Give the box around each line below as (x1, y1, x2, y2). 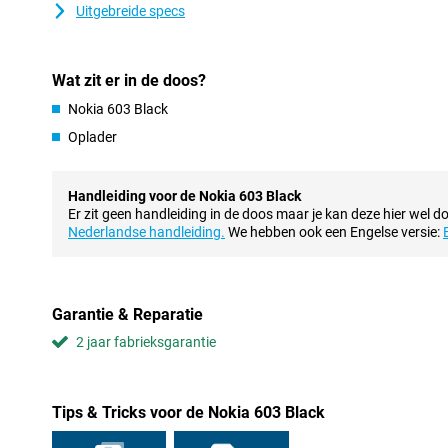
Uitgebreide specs (76, 3, 185, 19)
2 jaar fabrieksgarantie (76, 334, 216, 350)
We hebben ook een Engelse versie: (225, 224, 443, 240)
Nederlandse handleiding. (68, 224, 225, 240)
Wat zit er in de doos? (52, 71, 206, 90)
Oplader (68, 129, 117, 145)
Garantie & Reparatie (52, 305, 203, 324)
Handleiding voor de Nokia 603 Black (68, 188, 301, 204)
